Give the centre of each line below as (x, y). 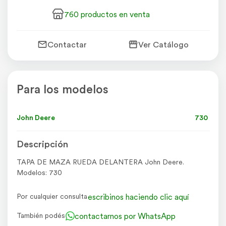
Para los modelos (62, 89)
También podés (41, 216)
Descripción (42, 144)
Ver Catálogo (164, 45)
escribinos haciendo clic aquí (138, 196)
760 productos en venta (107, 14)
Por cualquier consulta (52, 196)
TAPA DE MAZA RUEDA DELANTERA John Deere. (100, 162)
